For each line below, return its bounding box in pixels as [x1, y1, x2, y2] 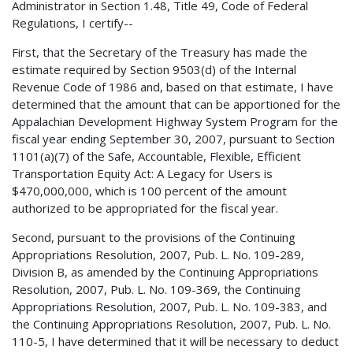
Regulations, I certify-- [12, 14, 133, 31]
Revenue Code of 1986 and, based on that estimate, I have [12, 78, 333, 95]
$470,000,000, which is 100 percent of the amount [12, 182, 287, 199]
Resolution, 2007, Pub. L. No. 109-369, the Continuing [12, 281, 301, 297]
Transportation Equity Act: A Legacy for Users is [12, 165, 273, 181]
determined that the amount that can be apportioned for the [12, 95, 340, 112]
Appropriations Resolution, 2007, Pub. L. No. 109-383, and [12, 298, 327, 314]
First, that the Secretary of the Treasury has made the [12, 43, 307, 60]
